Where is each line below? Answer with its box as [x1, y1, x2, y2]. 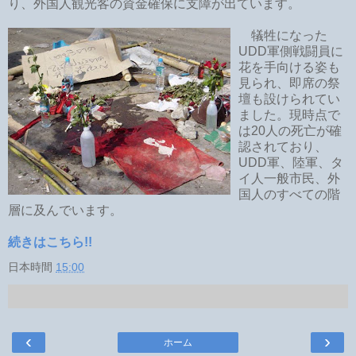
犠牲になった [238, 28, 327, 42]
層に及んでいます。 [8, 203, 122, 217]
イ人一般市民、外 [238, 171, 340, 185]
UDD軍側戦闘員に [238, 44, 343, 58]
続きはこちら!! [8, 234, 92, 249]
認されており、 [238, 139, 327, 153]
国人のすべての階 [238, 187, 340, 201]
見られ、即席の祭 [238, 75, 340, 90]
